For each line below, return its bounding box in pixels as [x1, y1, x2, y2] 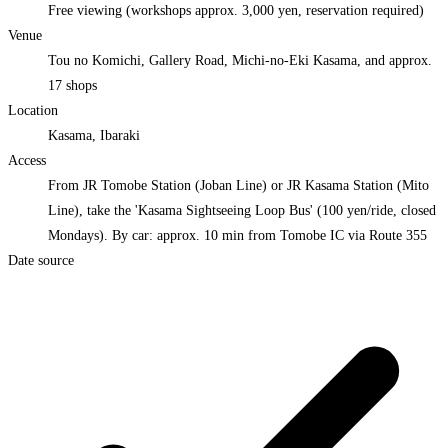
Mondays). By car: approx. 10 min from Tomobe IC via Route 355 [48, 228, 427, 244]
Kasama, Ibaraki [48, 128, 140, 144]
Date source [8, 253, 74, 269]
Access [8, 153, 46, 169]
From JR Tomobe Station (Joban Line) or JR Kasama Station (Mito [48, 178, 429, 194]
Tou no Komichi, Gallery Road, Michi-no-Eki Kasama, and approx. [48, 53, 432, 69]
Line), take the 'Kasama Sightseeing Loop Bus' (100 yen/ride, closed [48, 203, 436, 219]
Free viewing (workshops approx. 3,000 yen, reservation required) [48, 3, 424, 19]
